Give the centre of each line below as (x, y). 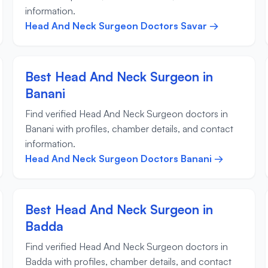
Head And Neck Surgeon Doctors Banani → (125, 159)
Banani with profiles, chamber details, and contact (130, 129)
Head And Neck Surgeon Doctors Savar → (122, 26)
